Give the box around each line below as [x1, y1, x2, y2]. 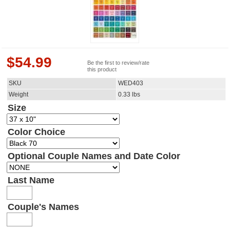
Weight [9, 91, 28, 99]
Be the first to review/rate [87, 60, 149, 66]
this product [87, 66, 117, 73]
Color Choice [8, 127, 65, 138]
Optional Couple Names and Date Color [8, 151, 180, 162]
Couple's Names [8, 202, 79, 213]
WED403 [118, 80, 143, 87]
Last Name [8, 175, 54, 186]
